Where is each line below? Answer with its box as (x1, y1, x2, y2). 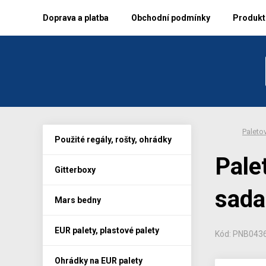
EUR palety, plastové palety (55, 225, 159, 235)
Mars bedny (55, 195, 101, 205)
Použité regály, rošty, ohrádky (55, 134, 172, 144)
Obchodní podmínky (131, 13, 210, 23)
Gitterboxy (55, 164, 96, 175)
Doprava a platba (43, 13, 109, 23)
